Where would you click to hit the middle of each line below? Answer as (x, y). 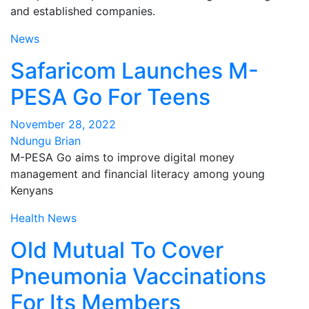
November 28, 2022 (63, 124)
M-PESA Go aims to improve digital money (122, 157)
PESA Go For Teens (110, 97)
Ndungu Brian (46, 141)
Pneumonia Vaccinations (138, 276)
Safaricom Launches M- (134, 71)
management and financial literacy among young (138, 174)
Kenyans (32, 190)
